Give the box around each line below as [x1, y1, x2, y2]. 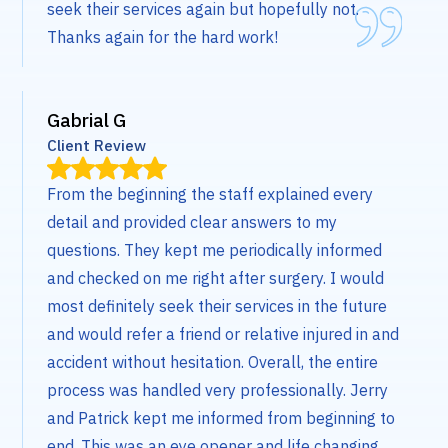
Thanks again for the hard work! [47, 27, 279, 48]
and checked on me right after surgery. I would [47, 268, 385, 289]
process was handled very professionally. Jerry [47, 380, 389, 401]
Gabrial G [47, 108, 127, 133]
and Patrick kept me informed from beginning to [47, 408, 396, 429]
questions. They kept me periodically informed [47, 240, 383, 261]
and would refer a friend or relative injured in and [47, 324, 400, 345]
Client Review [47, 135, 147, 156]
